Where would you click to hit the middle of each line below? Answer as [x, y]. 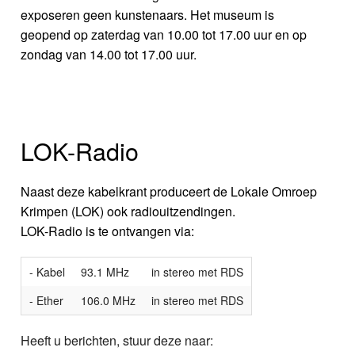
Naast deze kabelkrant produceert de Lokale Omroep [169, 191]
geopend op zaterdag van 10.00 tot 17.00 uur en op [164, 34]
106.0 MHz [109, 300]
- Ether [47, 300]
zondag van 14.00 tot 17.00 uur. [109, 54]
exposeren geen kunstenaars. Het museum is [148, 14]
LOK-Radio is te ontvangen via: [108, 231]
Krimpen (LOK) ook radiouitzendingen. [128, 211]
